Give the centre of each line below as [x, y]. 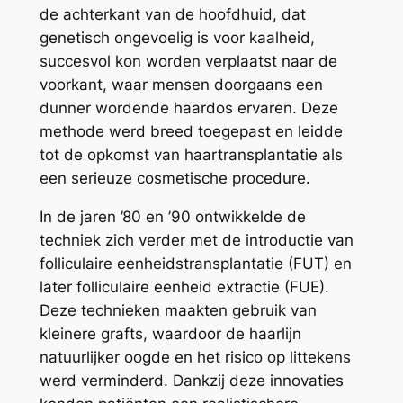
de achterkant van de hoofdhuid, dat [172, 14]
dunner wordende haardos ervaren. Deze [188, 107]
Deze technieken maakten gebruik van [178, 310]
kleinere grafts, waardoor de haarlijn [170, 333]
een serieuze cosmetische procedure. [175, 178]
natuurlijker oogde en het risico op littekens [195, 357]
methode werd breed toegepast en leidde [191, 131]
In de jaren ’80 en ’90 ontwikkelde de [172, 216]
